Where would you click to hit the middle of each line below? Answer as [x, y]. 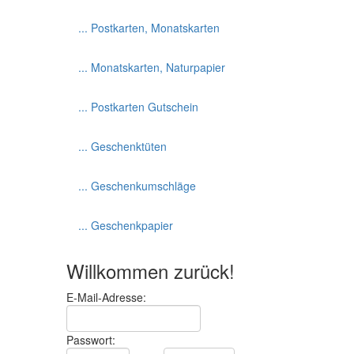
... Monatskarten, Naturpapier [151, 67]
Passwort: [90, 340]
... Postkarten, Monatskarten [149, 28]
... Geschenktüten [122, 146]
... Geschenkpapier [125, 225]
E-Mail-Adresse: [106, 297]
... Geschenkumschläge [137, 186]
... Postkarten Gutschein [138, 107]
